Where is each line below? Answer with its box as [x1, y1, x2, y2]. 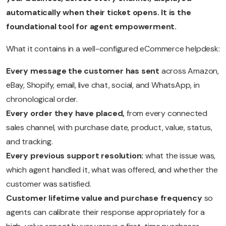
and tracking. [6, 136, 53, 147]
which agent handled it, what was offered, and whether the [6, 164, 218, 176]
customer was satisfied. [6, 179, 91, 190]
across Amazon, [161, 66, 219, 77]
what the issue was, [145, 150, 216, 161]
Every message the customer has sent [6, 66, 161, 77]
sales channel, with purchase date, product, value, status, [6, 122, 212, 133]
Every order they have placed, [6, 108, 127, 119]
